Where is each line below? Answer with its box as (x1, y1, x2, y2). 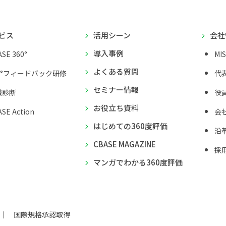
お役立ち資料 (93, 102, 139, 114)
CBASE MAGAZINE (93, 139, 156, 150)
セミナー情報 (93, 84, 139, 95)
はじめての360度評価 (93, 121, 167, 132)
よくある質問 (93, 66, 139, 77)
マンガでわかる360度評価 (93, 157, 183, 168)
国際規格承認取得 (14, 209, 70, 220)
